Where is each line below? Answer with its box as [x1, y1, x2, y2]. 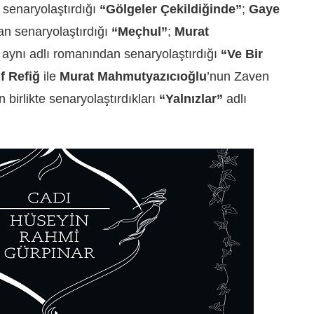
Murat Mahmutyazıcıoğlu [60, 69, 207, 84]
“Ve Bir [221, 47, 263, 62]
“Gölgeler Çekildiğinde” [100, 2, 242, 17]
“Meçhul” [111, 25, 168, 39]
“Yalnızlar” [159, 92, 223, 107]
